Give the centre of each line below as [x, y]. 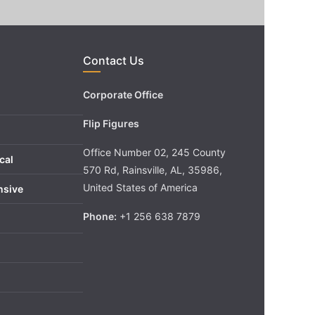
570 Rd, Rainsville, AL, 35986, [153, 170]
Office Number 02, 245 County [154, 152]
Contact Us [114, 60]
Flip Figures [111, 123]
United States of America [140, 187]
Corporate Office [123, 95]
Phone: [100, 216]
